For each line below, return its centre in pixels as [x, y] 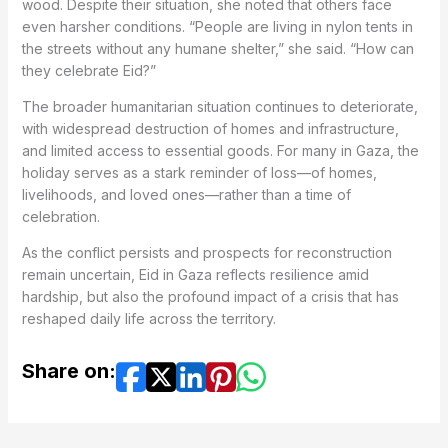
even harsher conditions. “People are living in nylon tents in [217, 26]
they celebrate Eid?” [88, 70]
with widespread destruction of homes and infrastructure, [210, 128]
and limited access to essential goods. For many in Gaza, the [220, 150]
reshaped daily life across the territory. [148, 318]
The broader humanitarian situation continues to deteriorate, [219, 106]
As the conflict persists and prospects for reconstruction [206, 252]
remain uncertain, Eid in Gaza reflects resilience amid [195, 274]
